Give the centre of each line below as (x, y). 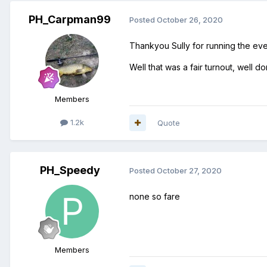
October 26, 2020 (190, 20)
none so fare (155, 196)
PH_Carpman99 (70, 19)
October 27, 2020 (189, 171)
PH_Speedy (70, 170)
